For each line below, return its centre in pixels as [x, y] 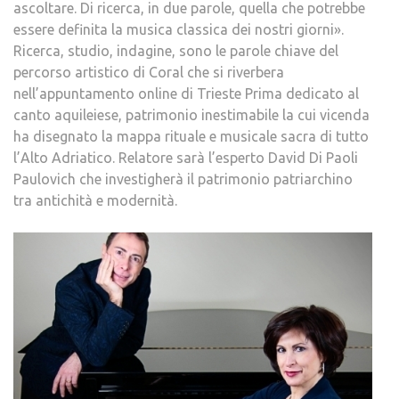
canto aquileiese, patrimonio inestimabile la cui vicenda [191, 115]
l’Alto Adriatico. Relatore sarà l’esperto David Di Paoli [186, 158]
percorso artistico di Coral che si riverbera [149, 72]
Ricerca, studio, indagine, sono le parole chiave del [176, 51]
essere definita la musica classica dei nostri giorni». [179, 29]
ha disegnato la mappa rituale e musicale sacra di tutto [191, 136]
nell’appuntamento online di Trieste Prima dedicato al [186, 94]
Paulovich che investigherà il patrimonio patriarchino [183, 179]
